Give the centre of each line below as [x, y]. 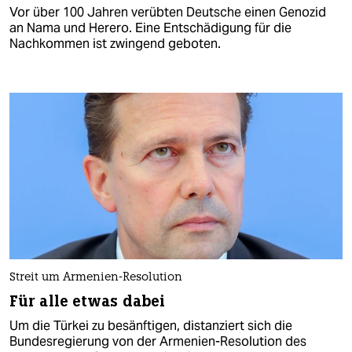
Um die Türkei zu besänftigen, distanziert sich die [151, 325]
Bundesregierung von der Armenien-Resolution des [158, 341]
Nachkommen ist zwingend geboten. [115, 43]
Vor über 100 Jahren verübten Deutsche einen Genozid [168, 12]
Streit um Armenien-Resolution [96, 277]
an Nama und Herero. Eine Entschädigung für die [150, 27]
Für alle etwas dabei [87, 301]
